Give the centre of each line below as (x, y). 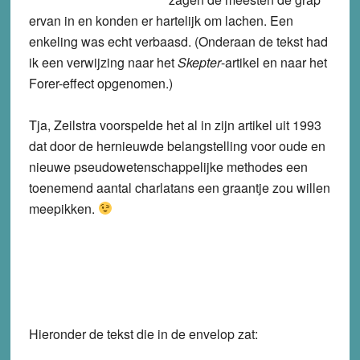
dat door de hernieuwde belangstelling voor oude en (177, 145)
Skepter (199, 62)
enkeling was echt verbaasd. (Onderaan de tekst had (178, 41)
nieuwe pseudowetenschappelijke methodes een (168, 166)
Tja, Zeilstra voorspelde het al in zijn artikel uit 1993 (175, 125)
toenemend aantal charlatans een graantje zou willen (179, 187)
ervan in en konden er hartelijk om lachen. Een (161, 20)
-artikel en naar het (274, 62)
